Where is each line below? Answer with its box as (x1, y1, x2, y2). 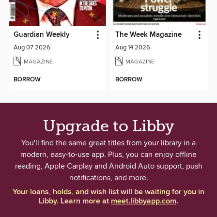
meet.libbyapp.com (111, 196, 176, 207)
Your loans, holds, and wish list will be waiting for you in (13, 187, 204, 198)
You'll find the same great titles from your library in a (21, 138, 196, 148)
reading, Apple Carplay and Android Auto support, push (15, 161, 202, 171)
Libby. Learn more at (39, 196, 111, 207)
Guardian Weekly (14, 31, 70, 40)
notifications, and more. (69, 173, 148, 183)
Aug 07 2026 (14, 44, 51, 52)
